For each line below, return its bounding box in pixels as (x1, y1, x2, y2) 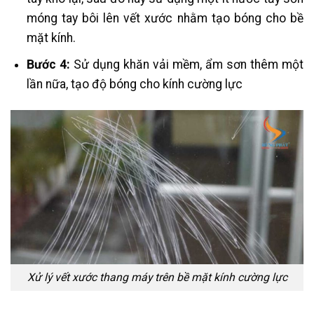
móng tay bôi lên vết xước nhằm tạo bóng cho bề (26, 11, 303, 25)
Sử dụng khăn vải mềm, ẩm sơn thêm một (69, 57, 304, 72)
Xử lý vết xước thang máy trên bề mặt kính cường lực (27, 271, 287, 285)
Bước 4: (26, 57, 70, 72)
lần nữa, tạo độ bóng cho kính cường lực (26, 77, 245, 92)
